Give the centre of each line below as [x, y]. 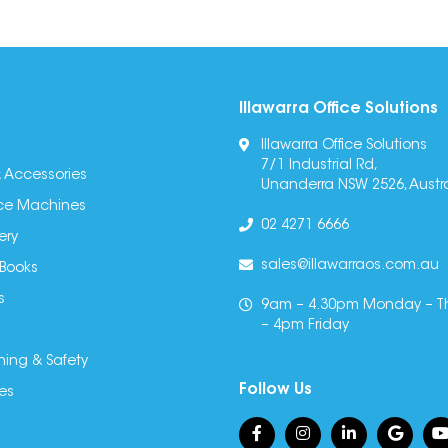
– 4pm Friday [305, 325]
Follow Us [275, 389]
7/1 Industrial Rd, [319, 165]
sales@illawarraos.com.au [350, 265]
